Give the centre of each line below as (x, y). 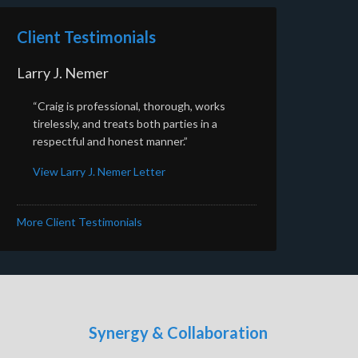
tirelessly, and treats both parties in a (125, 123)
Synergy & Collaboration (178, 332)
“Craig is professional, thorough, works (129, 105)
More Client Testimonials (80, 221)
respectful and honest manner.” (110, 141)
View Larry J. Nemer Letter (99, 171)
